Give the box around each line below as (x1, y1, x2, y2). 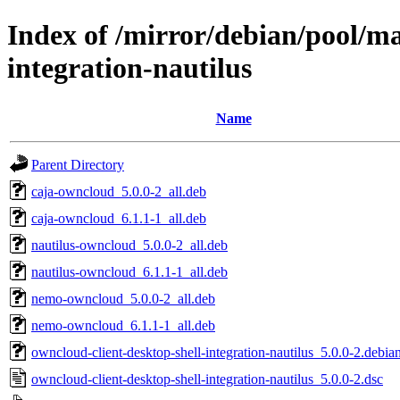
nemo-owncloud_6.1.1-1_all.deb (31, 317, 215, 333)
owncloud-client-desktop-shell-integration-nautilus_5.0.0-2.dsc (31, 371, 383, 387)
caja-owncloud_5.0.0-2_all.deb (31, 183, 206, 199)
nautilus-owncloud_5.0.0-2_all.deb (31, 237, 228, 253)
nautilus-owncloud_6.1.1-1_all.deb (31, 263, 228, 279)
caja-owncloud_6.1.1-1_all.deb (31, 210, 206, 226)
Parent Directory (31, 156, 124, 172)
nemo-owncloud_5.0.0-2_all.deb (31, 290, 215, 306)
